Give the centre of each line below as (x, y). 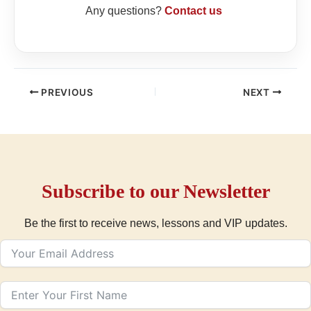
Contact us (193, 11)
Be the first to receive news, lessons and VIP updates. (155, 223)
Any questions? (125, 11)
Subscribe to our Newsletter (155, 191)
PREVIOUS (66, 92)
